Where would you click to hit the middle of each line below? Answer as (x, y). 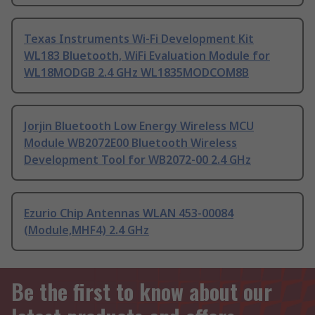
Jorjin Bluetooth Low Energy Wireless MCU (139, 126)
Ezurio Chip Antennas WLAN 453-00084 (129, 213)
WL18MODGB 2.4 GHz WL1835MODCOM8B (136, 73)
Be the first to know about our (142, 292)
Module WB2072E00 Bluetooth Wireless (130, 143)
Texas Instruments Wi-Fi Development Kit (139, 39)
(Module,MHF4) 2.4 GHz (86, 230)
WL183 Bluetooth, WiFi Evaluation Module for (147, 56)
